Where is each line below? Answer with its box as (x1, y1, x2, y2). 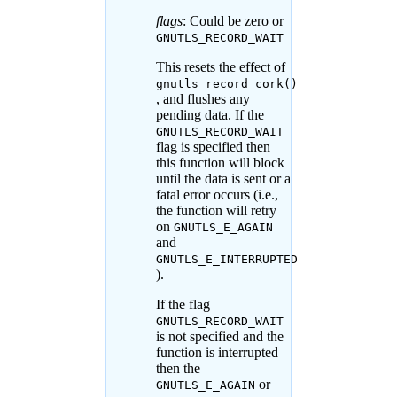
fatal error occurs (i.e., (155, 187, 278, 203)
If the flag (155, 297, 210, 313)
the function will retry (155, 203, 276, 219)
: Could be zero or (182, 13, 284, 29)
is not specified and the (155, 329, 284, 345)
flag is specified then (155, 139, 270, 155)
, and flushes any (155, 91, 250, 107)
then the (155, 361, 200, 377)
